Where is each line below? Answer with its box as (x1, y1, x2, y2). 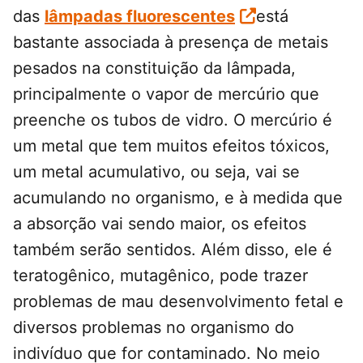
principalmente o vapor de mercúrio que (13, 84, 319, 105)
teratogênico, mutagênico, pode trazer (13, 266, 308, 286)
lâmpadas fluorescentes (45, 6, 235, 27)
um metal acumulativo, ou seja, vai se (13, 162, 300, 182)
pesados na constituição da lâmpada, (13, 58, 296, 79)
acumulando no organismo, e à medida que (13, 188, 343, 208)
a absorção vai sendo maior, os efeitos (13, 214, 306, 234)
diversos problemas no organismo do (13, 318, 294, 338)
